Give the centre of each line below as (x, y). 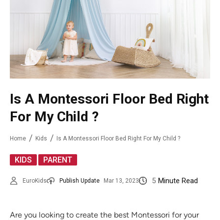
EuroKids (35, 181)
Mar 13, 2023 (121, 181)
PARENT (58, 160)
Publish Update (80, 181)
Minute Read (178, 181)
